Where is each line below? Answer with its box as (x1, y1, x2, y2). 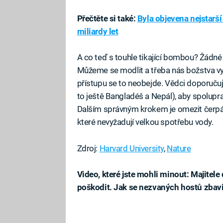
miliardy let (77, 26, 118, 37)
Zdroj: (77, 143, 100, 153)
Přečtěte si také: (77, 13, 137, 24)
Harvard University (99, 143, 164, 153)
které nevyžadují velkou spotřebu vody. (77, 117, 214, 127)
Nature (167, 143, 191, 153)
